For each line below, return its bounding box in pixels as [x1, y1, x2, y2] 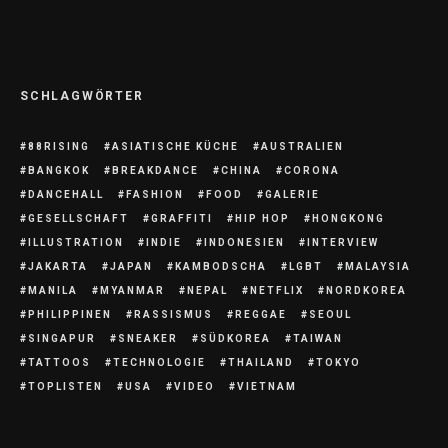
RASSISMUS [134, 309, 213, 320]
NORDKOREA [326, 285, 407, 296]
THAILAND [228, 357, 294, 368]
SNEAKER [118, 333, 178, 344]
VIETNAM [237, 381, 297, 392]
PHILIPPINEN [28, 309, 112, 320]
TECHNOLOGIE [113, 357, 206, 368]
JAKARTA [28, 261, 88, 272]
